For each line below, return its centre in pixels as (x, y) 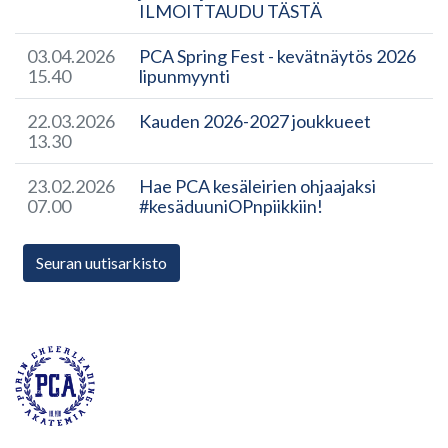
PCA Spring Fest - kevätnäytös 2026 (277, 56)
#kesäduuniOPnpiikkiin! (231, 206)
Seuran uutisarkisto (101, 262)
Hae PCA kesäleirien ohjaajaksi (257, 186)
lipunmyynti (184, 76)
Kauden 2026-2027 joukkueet (255, 121)
